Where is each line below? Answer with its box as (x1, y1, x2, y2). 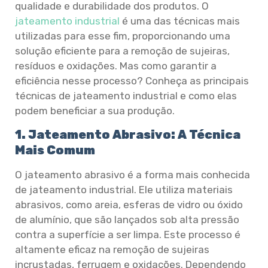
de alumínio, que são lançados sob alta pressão (15, 214, 239, 226)
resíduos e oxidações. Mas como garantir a (15, 60, 217, 72)
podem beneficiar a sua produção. (15, 105, 175, 117)
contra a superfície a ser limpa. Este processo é (15, 229, 240, 241)
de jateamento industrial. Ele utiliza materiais (15, 184, 233, 196)
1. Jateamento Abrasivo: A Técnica (15, 127, 240, 142)
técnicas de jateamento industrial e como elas (15, 90, 237, 102)
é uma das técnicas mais (120, 15, 240, 27)
